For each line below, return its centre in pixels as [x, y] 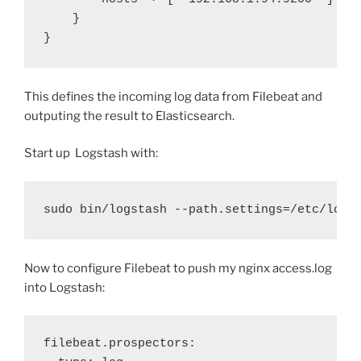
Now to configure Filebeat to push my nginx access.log [178, 268]
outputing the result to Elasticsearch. [129, 116]
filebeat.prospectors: [120, 344]
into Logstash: [64, 287]
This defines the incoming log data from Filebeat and [173, 96]
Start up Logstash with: [91, 154]
